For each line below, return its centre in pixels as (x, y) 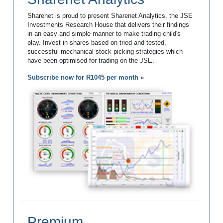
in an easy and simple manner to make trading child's (104, 34)
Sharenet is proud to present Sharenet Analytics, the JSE (110, 16)
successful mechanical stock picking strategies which (105, 52)
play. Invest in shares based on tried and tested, (97, 43)
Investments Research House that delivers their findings (108, 25)
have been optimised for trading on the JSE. (91, 61)
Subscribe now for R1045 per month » (85, 78)
